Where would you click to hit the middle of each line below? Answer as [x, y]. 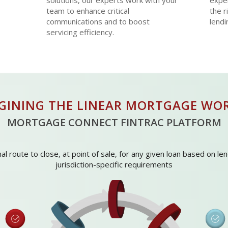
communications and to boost [98, 21]
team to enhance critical [88, 11]
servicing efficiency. [80, 32]
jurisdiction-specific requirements [114, 164]
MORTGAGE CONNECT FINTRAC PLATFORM [114, 122]
